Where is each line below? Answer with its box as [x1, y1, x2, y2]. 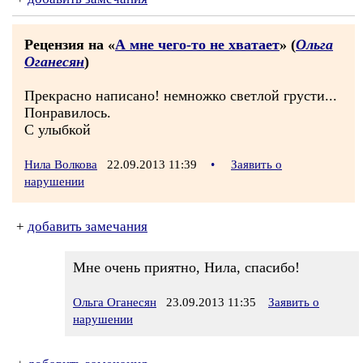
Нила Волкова [24, 158, 97, 171]
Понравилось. [24, 105, 111, 121]
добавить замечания [28, 219, 147, 234]
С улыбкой [24, 122, 91, 138]
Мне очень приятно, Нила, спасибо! [73, 259, 300, 275]
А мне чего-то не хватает [115, 36, 280, 53]
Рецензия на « [24, 36, 115, 53]
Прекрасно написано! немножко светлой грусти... [24, 88, 337, 104]
